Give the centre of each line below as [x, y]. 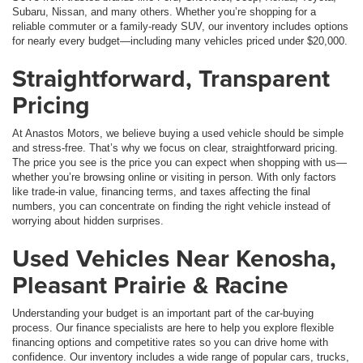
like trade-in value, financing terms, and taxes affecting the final [161, 191]
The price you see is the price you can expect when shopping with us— [179, 162]
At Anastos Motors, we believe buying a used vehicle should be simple [178, 133]
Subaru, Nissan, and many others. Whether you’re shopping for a [164, 11]
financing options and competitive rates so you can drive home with [170, 342]
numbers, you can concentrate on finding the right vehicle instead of [171, 206]
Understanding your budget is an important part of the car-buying [163, 313]
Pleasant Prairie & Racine [150, 284]
